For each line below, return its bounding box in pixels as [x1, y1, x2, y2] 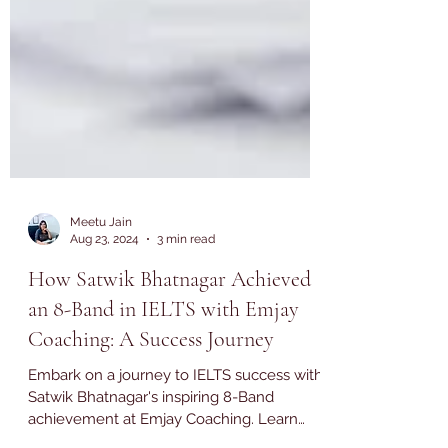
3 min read [157, 275, 215, 290]
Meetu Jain [70, 259, 132, 273]
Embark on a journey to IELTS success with [28, 410, 323, 428]
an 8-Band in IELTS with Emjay [28, 340, 299, 366]
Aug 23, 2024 [70, 275, 139, 290]
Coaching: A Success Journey [28, 370, 274, 396]
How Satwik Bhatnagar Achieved [28, 310, 311, 336]
